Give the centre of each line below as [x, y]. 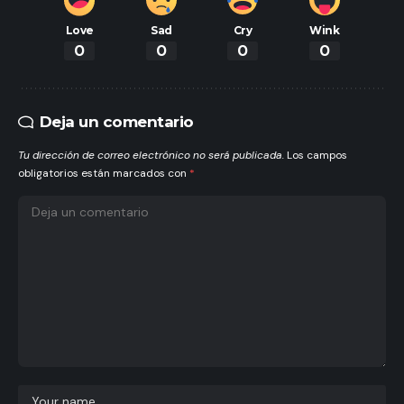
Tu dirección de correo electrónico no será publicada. [151, 156]
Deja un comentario [116, 122]
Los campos [317, 156]
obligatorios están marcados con [104, 174]
